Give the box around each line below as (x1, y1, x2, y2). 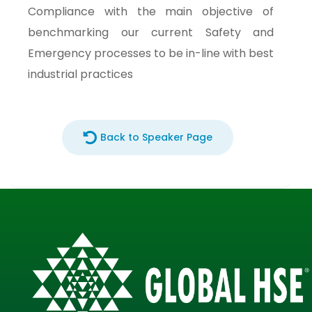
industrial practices (28, 66, 133, 82)
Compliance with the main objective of (28, 3, 274, 19)
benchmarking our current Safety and (28, 24, 274, 40)
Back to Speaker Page (100, 130, 212, 144)
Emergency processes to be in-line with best (28, 45, 274, 61)
